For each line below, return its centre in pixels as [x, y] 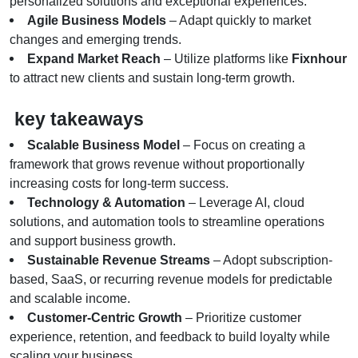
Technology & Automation [106, 202]
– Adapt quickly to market [239, 20]
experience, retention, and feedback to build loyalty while [170, 336]
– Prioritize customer [242, 317]
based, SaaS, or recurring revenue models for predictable [171, 279]
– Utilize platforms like [226, 58]
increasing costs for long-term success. [119, 183]
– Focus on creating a [243, 145]
